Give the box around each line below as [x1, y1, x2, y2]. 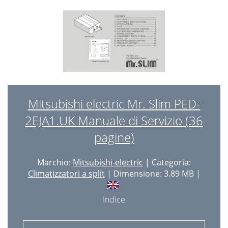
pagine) [94, 129, 134, 146]
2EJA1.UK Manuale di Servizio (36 [25, 112, 203, 129]
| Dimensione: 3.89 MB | [104, 168, 201, 179]
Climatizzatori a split [27, 168, 105, 179]
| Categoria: [143, 157, 191, 168]
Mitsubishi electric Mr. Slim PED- [27, 95, 201, 112]
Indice [103, 194, 125, 205]
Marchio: [37, 157, 73, 168]
